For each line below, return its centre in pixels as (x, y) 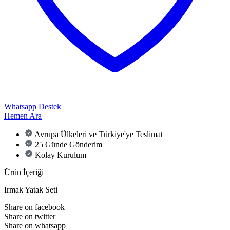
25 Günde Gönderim (69, 144)
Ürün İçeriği (24, 172)
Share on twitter (30, 216)
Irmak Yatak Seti (31, 189)
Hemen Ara (23, 116)
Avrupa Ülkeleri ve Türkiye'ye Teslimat (99, 134)
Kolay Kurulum (61, 155)
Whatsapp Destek (33, 106)
